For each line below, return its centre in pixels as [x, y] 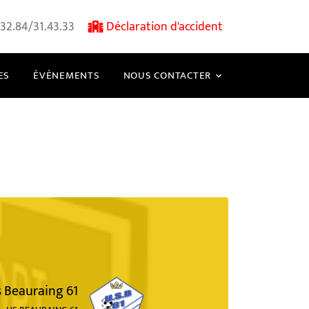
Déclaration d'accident [164, 27]
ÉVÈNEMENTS [67, 76]
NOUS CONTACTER [167, 76]
